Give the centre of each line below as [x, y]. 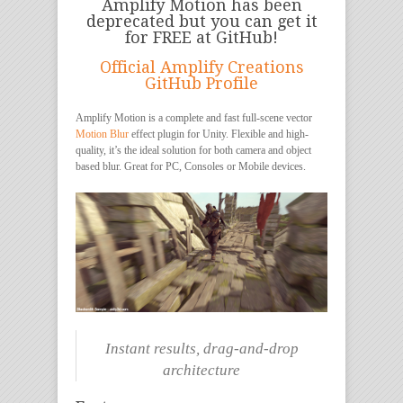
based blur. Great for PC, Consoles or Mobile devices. [191, 166]
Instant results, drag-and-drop [201, 349]
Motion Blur [102, 134]
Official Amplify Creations [201, 67]
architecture [201, 370]
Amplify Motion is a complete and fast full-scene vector [194, 118]
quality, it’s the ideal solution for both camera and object [193, 150]
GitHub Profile [201, 83]
